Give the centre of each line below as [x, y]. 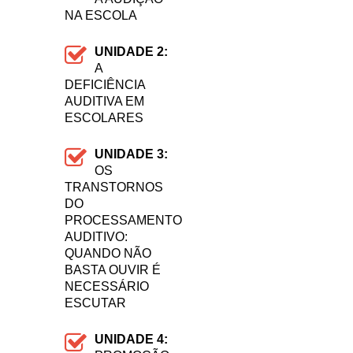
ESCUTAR [96, 303]
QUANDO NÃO [108, 253]
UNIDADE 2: [132, 52]
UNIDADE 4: [132, 339]
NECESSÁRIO [107, 286]
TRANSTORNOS [114, 187]
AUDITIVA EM [105, 101]
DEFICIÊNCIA [105, 85]
